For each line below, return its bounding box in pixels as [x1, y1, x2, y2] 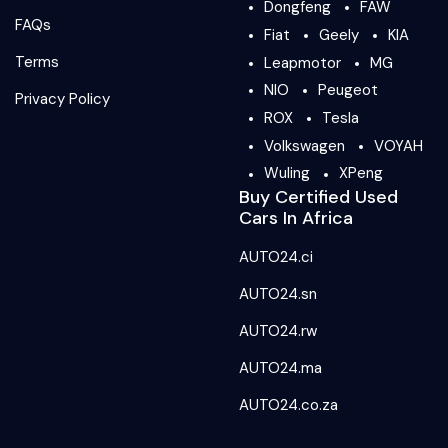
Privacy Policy [15, 88, 110, 109]
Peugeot [318, 80, 378, 101]
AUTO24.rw [239, 321, 317, 342]
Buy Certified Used [239, 185, 398, 210]
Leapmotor [264, 52, 341, 73]
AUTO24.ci [239, 247, 313, 268]
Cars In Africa [239, 206, 353, 231]
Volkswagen [264, 135, 345, 156]
